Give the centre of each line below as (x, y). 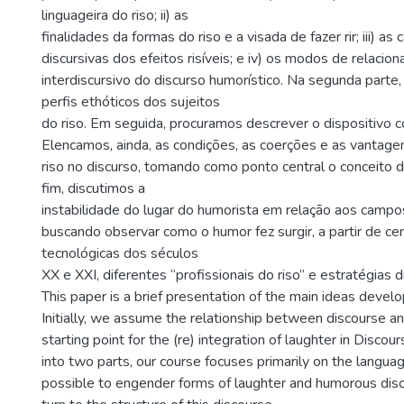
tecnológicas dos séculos (120, 253)
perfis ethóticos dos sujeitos (131, 102)
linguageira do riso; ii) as (115, 15)
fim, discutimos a (93, 188)
